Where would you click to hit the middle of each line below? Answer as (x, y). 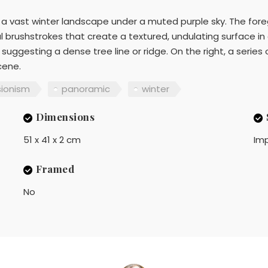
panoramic (86, 89)
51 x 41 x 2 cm (52, 140)
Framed (55, 169)
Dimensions (66, 117)
